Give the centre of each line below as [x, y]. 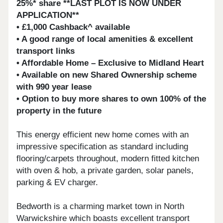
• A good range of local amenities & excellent [105, 39]
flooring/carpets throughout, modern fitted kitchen [108, 159]
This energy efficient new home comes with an [103, 135]
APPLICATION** [48, 15]
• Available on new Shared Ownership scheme [107, 75]
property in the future [59, 111]
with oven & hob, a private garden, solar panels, [105, 171]
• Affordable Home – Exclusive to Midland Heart [111, 63]
